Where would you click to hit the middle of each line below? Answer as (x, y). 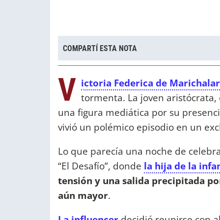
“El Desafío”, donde (101, 166)
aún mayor (83, 195)
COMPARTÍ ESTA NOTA (100, 48)
